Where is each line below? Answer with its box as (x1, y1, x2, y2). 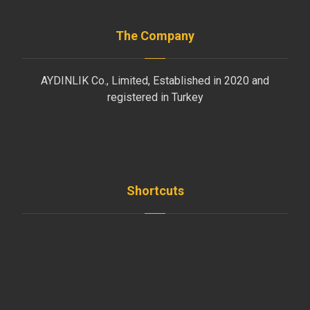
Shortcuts (126, 183, 184, 199)
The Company (116, 28, 194, 44)
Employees (136, 276, 191, 290)
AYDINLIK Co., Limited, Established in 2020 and (41, 74, 269, 88)
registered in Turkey (107, 91, 203, 104)
